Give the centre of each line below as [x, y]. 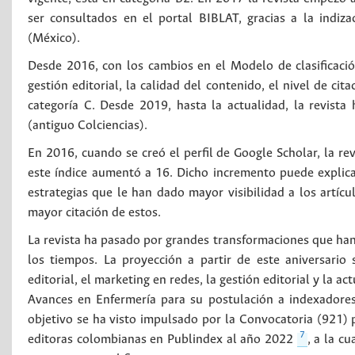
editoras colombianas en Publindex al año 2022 [162, 340]
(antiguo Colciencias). [88, 126]
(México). [54, 38]
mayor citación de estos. [94, 213]
